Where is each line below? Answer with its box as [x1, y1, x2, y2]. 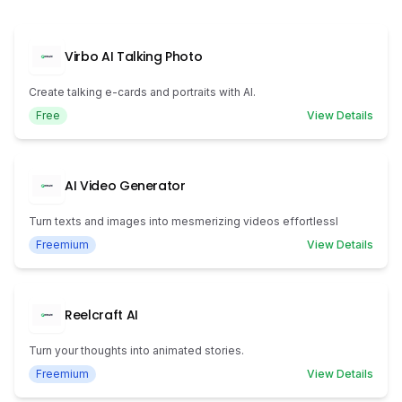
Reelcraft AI [65, 306, 138, 324]
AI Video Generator [65, 177, 186, 195]
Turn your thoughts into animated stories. [29, 344, 244, 357]
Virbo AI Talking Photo [65, 48, 203, 66]
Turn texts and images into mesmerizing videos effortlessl [29, 214, 338, 228]
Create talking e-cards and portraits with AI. [29, 85, 256, 99]
